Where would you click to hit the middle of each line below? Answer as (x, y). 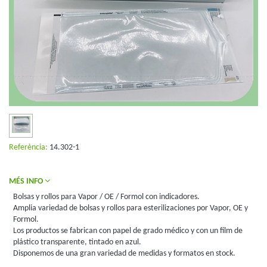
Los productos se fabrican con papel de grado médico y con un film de (128, 231)
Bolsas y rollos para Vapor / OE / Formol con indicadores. (106, 197)
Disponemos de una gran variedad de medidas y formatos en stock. (124, 254)
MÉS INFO (27, 182)
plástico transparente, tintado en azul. (77, 243)
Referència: (28, 147)
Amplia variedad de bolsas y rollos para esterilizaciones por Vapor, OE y (131, 209)
